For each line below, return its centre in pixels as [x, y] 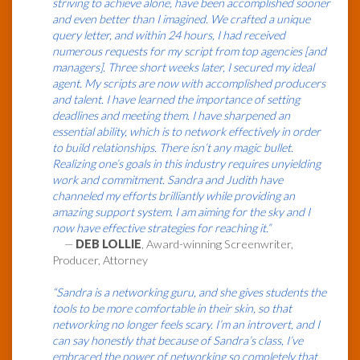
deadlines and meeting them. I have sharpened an [171, 116]
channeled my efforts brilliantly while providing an [174, 196]
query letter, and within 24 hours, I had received [169, 35]
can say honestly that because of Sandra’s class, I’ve [178, 341]
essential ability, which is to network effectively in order [186, 132]
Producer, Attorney [100, 260]
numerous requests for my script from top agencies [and [189, 51]
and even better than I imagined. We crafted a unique [181, 19]
